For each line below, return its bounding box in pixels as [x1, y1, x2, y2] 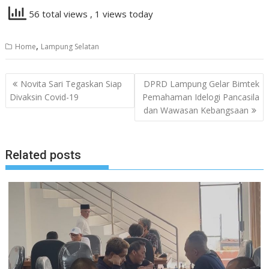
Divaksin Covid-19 [10, 91, 79, 103]
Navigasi [5, 71, 62, 89]
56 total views [26, 8, 91, 20]
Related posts [5, 148, 82, 162]
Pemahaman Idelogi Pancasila [142, 91, 259, 103]
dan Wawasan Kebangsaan [143, 104, 249, 116]
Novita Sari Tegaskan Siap [20, 77, 122, 89]
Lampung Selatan [41, 41, 100, 52]
